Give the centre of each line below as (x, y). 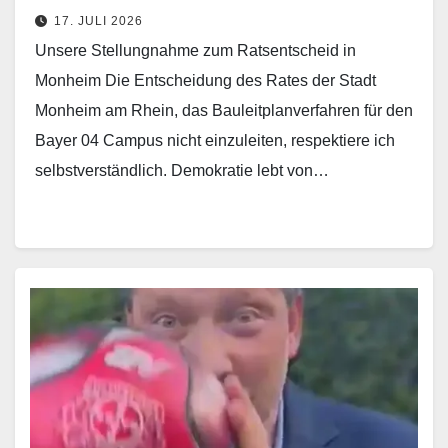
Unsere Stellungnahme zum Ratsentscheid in (195, 50)
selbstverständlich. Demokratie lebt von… (182, 170)
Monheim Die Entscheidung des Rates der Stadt (205, 80)
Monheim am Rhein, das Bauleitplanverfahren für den (224, 110)
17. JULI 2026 (98, 20)
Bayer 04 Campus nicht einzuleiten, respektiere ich (215, 140)
